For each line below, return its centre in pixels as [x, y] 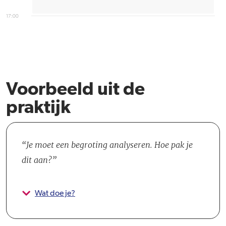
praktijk [38, 108]
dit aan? [37, 160]
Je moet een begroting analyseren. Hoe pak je [109, 145]
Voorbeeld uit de [75, 90]
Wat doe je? [55, 194]
